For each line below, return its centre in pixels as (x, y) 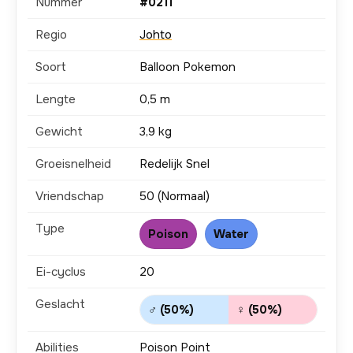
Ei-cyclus (61, 272)
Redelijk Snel (175, 164)
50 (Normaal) (175, 196)
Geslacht (60, 304)
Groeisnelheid (73, 164)
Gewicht (59, 132)
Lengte (56, 99)
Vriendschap (70, 196)
